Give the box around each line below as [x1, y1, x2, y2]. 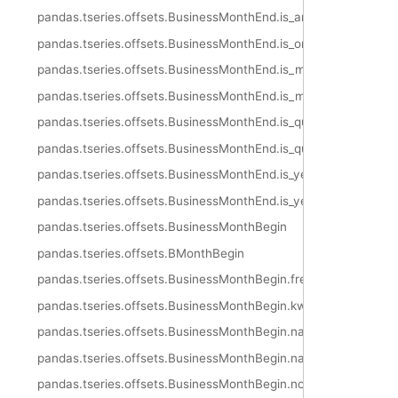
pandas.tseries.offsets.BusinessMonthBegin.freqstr [37, 272, 329, 287]
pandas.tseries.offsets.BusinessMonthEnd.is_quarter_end [37, 140, 362, 155]
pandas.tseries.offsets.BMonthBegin [37, 245, 244, 260]
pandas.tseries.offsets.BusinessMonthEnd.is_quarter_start [37, 115, 368, 130]
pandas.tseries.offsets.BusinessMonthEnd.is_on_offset [37, 36, 347, 51]
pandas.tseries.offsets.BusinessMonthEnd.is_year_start [37, 167, 351, 182]
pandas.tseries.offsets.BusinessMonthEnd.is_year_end [37, 193, 346, 208]
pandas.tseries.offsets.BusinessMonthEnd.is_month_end [37, 88, 358, 103]
